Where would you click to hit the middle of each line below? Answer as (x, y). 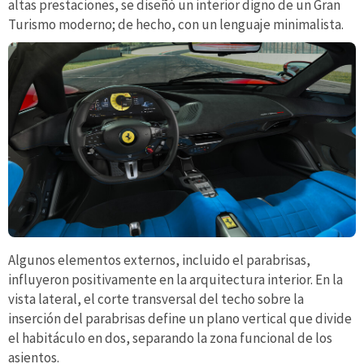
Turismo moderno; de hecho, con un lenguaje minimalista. (176, 25)
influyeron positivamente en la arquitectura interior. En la (175, 280)
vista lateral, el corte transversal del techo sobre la (156, 299)
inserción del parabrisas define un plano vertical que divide (180, 319)
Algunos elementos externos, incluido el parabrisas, (159, 260)
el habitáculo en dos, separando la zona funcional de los (170, 338)
